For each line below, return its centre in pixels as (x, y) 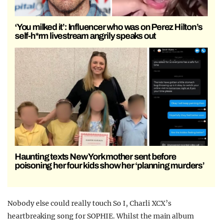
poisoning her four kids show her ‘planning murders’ (110, 166)
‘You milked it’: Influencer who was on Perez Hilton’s (109, 27)
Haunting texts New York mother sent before (96, 157)
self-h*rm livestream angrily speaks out (85, 36)
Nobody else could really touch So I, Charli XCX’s (90, 204)
